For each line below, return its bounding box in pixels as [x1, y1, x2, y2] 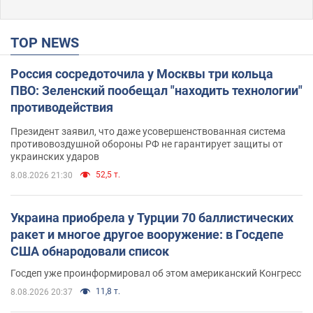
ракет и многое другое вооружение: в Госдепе [10, 226, 284, 242]
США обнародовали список [10, 243, 169, 259]
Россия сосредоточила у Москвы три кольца [10, 66, 273, 81]
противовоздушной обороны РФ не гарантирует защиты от [10, 138, 283, 150]
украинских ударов [10, 150, 99, 162]
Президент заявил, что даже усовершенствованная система [10, 125, 286, 137]
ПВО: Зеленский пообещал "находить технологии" [10, 82, 303, 98]
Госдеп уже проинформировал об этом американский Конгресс [10, 267, 301, 279]
